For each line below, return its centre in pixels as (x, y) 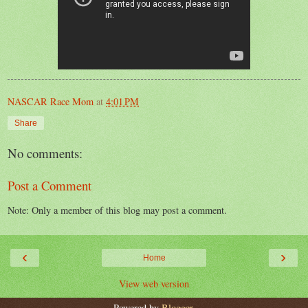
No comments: (45, 153)
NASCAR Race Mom (51, 101)
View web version (154, 283)
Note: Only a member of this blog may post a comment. (117, 210)
